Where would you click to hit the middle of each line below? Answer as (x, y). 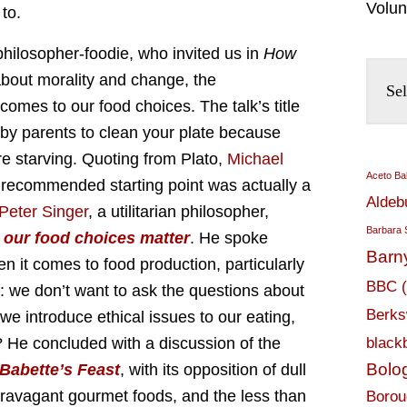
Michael (255, 159)
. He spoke (229, 238)
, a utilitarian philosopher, (179, 212)
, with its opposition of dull (213, 370)
